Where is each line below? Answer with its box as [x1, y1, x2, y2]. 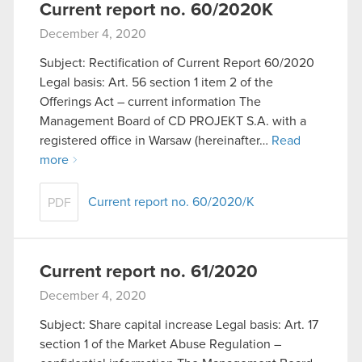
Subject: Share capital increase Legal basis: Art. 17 [40, 318, 318, 331]
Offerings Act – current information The [40, 95, 261, 108]
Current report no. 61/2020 [40, 263, 258, 281]
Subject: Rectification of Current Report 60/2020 [40, 56, 314, 69]
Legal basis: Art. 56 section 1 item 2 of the [40, 75, 273, 89]
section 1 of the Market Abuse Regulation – [40, 337, 281, 351]
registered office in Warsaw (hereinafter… [40, 133, 271, 147]
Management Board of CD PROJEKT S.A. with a [40, 114, 306, 128]
